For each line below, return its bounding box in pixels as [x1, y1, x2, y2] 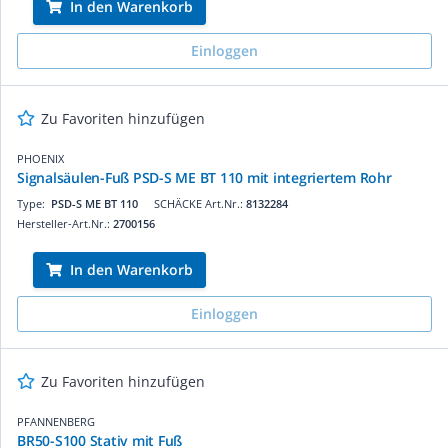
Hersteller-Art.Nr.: [17, 215, 113, 231]
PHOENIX [17, 150, 64, 166]
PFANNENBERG [17, 413, 95, 429]
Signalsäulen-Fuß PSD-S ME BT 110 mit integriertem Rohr [17, 167, 392, 187]
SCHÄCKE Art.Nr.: [154, 195, 246, 211]
